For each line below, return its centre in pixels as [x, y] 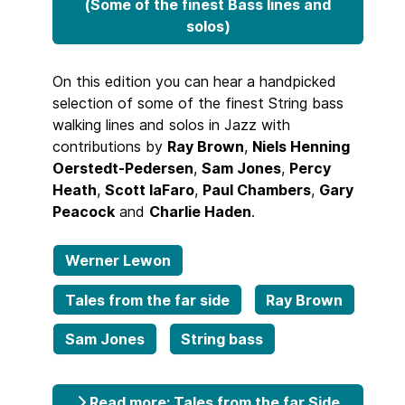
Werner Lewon [118, 261]
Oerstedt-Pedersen [123, 169]
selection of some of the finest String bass [198, 104]
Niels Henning [301, 147]
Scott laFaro [150, 190]
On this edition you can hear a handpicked [194, 82]
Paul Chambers [257, 190]
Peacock [84, 212]
